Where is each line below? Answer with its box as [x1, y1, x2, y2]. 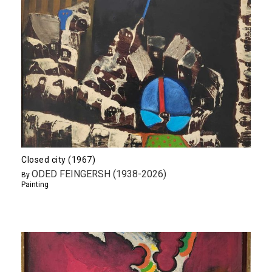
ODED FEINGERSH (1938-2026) [32, 168, 166, 180]
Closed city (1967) [21, 155, 95, 165]
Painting [21, 180, 49, 189]
